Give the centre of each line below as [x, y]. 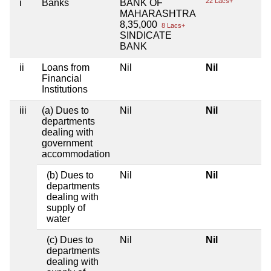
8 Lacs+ [172, 26]
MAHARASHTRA [158, 14]
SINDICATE [146, 36]
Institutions [65, 90]
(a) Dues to [65, 111]
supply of [66, 208]
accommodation [76, 154]
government [67, 143]
